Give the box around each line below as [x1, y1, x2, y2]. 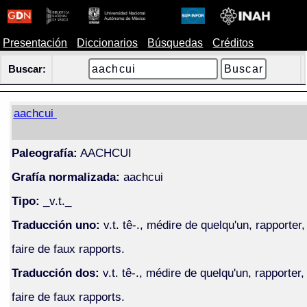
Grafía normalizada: [11, 169, 120, 184]
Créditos [212, 37, 254, 49]
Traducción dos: [11, 265, 99, 280]
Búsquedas [147, 37, 204, 49]
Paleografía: [11, 145, 77, 160]
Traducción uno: [11, 217, 100, 232]
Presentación [3, 37, 68, 49]
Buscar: [8, 64, 47, 75]
